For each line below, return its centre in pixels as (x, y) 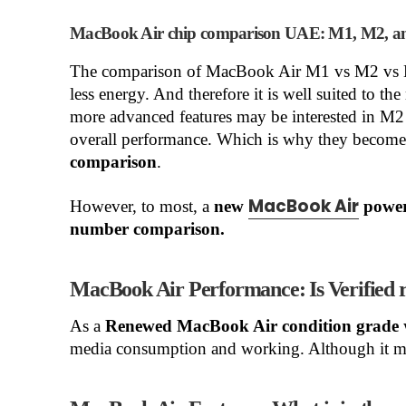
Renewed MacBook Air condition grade (252, 326)
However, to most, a (142, 206)
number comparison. (148, 229)
